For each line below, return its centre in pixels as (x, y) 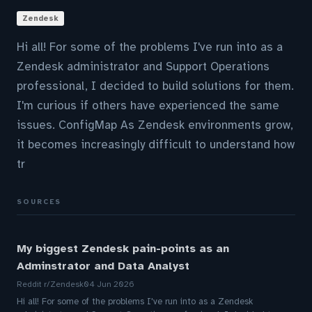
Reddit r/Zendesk (50, 284)
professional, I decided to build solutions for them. (155, 86)
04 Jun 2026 (109, 284)
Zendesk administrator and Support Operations (143, 67)
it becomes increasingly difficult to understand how (156, 145)
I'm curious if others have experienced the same (148, 106)
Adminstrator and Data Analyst (103, 266)
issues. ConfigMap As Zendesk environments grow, (155, 125)
